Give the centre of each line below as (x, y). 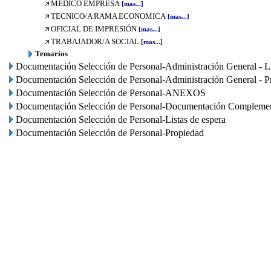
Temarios (51, 54)
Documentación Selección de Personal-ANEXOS (111, 93)
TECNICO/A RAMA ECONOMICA (108, 16)
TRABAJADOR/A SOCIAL (95, 41)
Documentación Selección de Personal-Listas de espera (121, 119)
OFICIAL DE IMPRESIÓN (94, 29)
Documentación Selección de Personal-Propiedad (110, 133)
